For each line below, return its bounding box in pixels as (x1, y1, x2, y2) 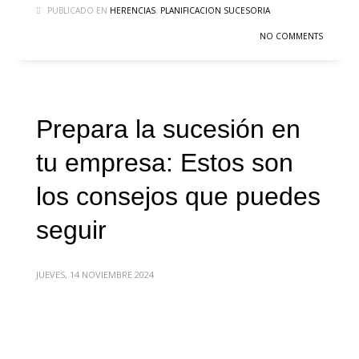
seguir (36, 216, 107, 245)
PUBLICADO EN (47, 5, 107, 17)
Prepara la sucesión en (36, 115, 301, 144)
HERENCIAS (110, 5, 155, 17)
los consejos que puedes (36, 182, 321, 212)
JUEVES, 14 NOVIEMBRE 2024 (36, 268, 154, 281)
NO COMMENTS (260, 30, 323, 42)
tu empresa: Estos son (36, 148, 293, 178)
